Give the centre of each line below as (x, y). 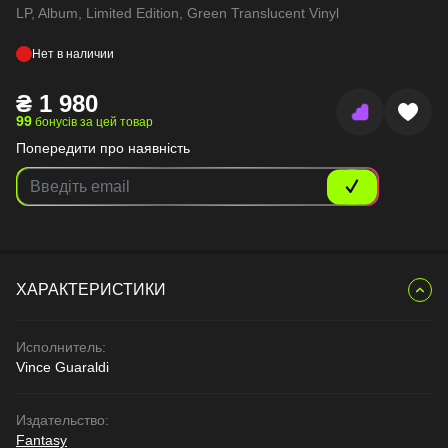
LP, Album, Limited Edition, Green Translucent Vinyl (177, 13)
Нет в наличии (73, 54)
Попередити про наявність (103, 148)
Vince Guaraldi (62, 367)
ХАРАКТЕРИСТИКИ (91, 289)
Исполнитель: (61, 347)
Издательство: (62, 420)
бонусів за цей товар (92, 122)
